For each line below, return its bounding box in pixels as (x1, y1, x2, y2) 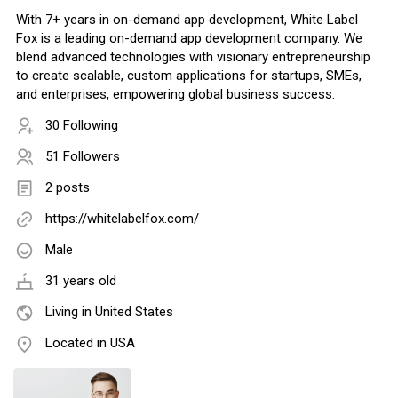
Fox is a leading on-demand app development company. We (16, 30, 362, 47)
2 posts (45, 179, 90, 196)
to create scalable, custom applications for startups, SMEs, (16, 68, 362, 84)
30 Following (45, 117, 118, 134)
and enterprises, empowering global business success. (16, 86, 335, 103)
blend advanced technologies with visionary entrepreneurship (16, 49, 370, 66)
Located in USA (45, 335, 135, 352)
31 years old (45, 273, 116, 290)
